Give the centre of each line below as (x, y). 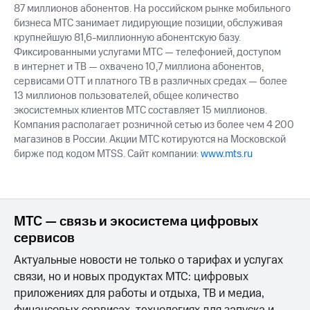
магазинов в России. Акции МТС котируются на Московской (150, 140)
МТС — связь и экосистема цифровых (136, 222)
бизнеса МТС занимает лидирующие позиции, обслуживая (148, 24)
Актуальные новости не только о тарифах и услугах (148, 261)
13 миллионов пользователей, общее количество (126, 96)
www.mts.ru (227, 154)
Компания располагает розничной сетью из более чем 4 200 (154, 125)
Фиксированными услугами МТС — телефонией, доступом (147, 53)
